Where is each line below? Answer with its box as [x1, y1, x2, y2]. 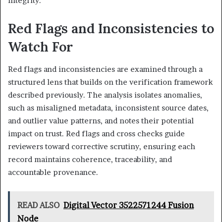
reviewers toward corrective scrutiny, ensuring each [8, 141, 195, 151]
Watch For [8, 38, 73, 55]
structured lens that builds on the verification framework [8, 77, 213, 87]
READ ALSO [17, 200, 59, 210]
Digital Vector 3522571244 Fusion [63, 200, 194, 210]
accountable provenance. [8, 167, 98, 177]
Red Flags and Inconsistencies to [8, 20, 214, 37]
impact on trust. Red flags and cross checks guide [8, 128, 185, 138]
